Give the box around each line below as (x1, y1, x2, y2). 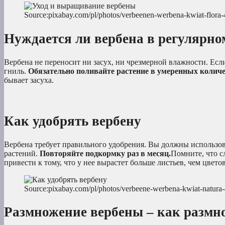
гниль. (4, 67, 28, 76)
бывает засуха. (4, 76, 54, 85)
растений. (4, 149, 40, 158)
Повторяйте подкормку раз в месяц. (40, 149, 171, 158)
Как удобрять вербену (4, 113, 141, 129)
